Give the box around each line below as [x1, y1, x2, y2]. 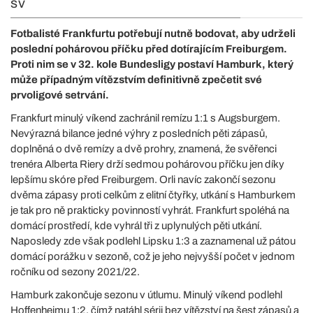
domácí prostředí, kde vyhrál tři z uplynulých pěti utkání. [10, 220, 262, 231]
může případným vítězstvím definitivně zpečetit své [10, 74, 262, 85]
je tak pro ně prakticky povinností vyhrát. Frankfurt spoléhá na [10, 205, 289, 216]
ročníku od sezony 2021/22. [10, 266, 140, 277]
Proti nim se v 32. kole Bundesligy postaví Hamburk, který [10, 59, 293, 70]
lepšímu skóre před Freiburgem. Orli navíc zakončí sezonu [10, 174, 275, 185]
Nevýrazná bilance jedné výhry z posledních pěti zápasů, [10, 128, 268, 139]
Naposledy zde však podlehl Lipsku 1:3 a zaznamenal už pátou [10, 235, 296, 247]
